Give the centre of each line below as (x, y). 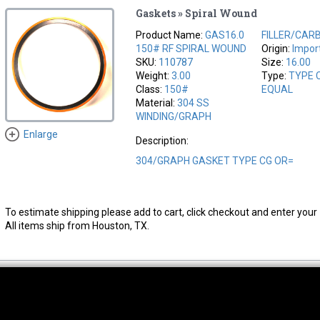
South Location (169, 309)
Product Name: (171, 35)
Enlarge (40, 134)
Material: (157, 102)
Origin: (277, 48)
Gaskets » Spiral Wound (197, 13)
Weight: (154, 75)
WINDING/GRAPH (174, 116)
